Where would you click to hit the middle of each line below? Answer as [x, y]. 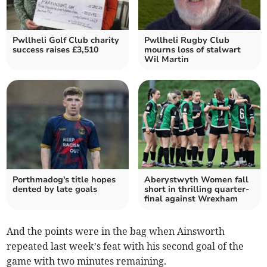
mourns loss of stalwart [193, 50]
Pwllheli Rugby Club [187, 41]
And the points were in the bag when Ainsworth [116, 232]
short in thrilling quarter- [197, 190]
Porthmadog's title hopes [64, 180]
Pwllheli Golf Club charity [66, 41]
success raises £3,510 [56, 50]
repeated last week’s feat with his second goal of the [125, 246]
